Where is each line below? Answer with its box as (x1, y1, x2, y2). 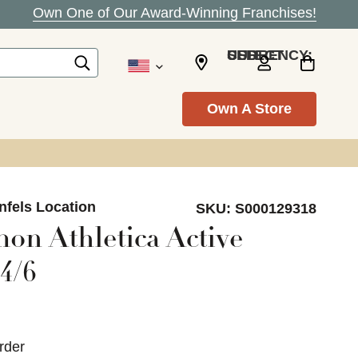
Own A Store (207, 101, 292, 117)
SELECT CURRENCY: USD (227, 46, 257, 63)
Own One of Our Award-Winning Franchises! (33, 5, 316, 21)
